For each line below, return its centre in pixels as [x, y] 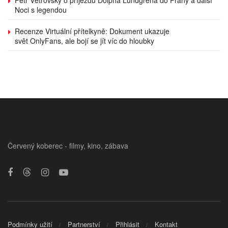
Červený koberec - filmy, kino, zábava [68, 145]
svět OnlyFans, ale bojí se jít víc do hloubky [85, 40]
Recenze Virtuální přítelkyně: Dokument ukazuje [92, 31]
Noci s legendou [41, 9]
